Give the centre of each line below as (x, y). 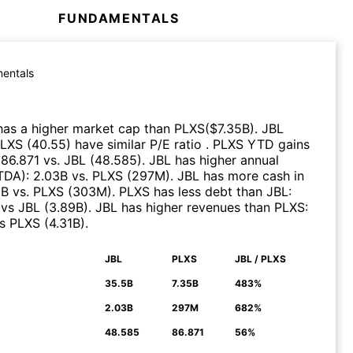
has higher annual (225, 160)
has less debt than (208, 191)
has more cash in (252, 175)
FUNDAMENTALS (119, 18)
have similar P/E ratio (138, 144)
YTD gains (277, 144)
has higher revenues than (196, 207)
